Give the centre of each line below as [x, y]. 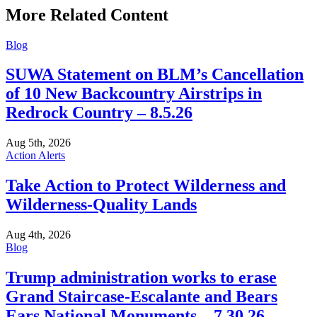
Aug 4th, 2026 [38, 235]
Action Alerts [35, 156]
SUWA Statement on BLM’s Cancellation [155, 75]
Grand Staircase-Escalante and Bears [142, 297]
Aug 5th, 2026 [38, 143]
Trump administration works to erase [141, 278]
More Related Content [87, 15]
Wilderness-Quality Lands [101, 205]
